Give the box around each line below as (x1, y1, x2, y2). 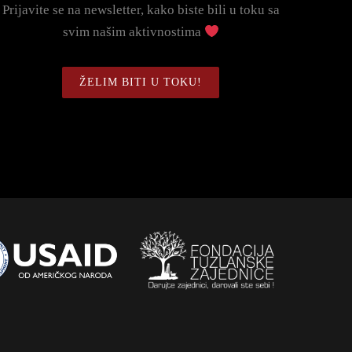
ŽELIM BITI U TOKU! (79, 76, 203, 89)
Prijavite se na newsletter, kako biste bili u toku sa (2, 2, 280, 18)
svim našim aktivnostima (62, 24, 204, 40)
